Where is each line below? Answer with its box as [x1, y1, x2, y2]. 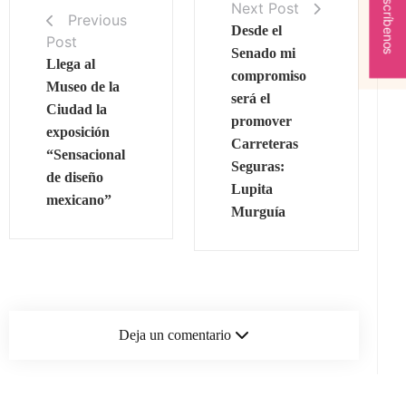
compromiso [231, 68, 307, 84]
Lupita [231, 181, 274, 198]
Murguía [231, 204, 286, 220]
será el [231, 91, 271, 107]
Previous [68, 11, 127, 30]
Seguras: [231, 159, 285, 175]
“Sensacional [46, 147, 125, 163]
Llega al [46, 56, 95, 72]
